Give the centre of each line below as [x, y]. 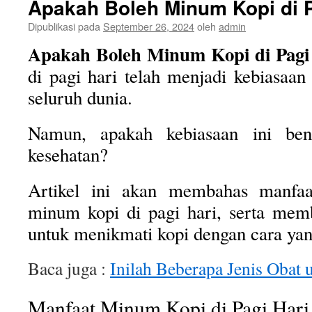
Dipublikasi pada [64, 26]
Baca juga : [69, 268]
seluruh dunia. [80, 97]
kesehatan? [68, 155]
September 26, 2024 [149, 26]
